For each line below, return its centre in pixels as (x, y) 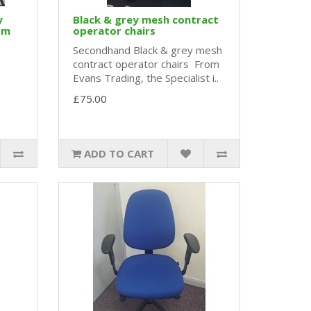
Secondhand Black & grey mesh (147, 50)
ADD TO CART (119, 154)
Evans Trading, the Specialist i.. (145, 78)
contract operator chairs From (146, 64)
